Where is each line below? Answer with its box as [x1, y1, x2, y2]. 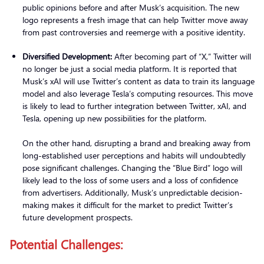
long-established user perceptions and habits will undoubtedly [22, 149, 246, 161]
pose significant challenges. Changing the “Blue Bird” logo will [22, 161, 242, 173]
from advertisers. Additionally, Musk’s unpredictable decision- [22, 186, 243, 198]
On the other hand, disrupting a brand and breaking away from [22, 137, 250, 148]
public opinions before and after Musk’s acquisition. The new [22, 1, 239, 13]
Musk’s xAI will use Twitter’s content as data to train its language [22, 75, 255, 87]
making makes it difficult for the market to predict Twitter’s [22, 199, 233, 210]
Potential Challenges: [9, 235, 123, 253]
